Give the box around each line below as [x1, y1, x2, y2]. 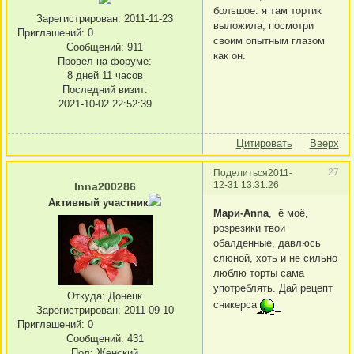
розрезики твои [213, 221, 285, 234]
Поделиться [213, 168, 268, 179]
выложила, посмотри [213, 20, 314, 32]
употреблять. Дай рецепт [213, 281, 333, 294]
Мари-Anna [213, 206, 269, 219]
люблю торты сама [213, 266, 304, 279]
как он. [213, 50, 246, 62]
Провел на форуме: [58, 55, 152, 67]
